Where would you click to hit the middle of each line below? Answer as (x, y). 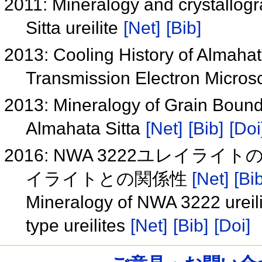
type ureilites (77, 226)
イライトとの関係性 (108, 179)
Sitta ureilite (74, 28)
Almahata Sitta (85, 129)
